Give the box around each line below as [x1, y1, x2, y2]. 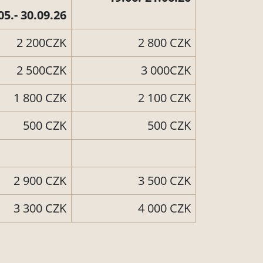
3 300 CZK [11, 200, 66, 217]
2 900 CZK [11, 173, 66, 189]
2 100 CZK [135, 90, 191, 106]
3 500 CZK [135, 173, 191, 189]
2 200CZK [14, 35, 66, 51]
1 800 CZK [11, 90, 66, 106]
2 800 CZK [135, 35, 191, 51]
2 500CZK [14, 62, 66, 79]
